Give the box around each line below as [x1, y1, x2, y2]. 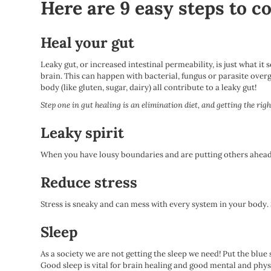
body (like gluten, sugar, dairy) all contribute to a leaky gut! [41, 82, 259, 93]
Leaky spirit [41, 123, 125, 142]
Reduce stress [41, 173, 138, 192]
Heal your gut [41, 33, 135, 52]
